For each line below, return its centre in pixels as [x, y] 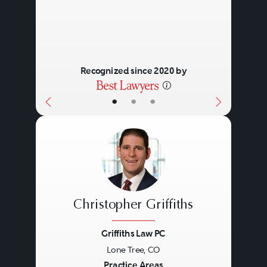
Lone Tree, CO [133, 249]
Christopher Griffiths [133, 205]
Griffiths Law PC [133, 234]
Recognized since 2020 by [133, 71]
